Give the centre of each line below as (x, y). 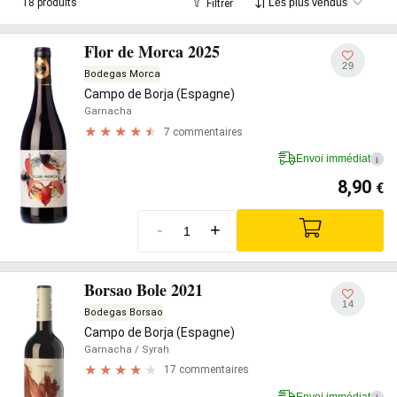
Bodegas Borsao (124, 312)
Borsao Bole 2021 (144, 289)
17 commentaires (206, 370)
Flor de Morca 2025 (152, 51)
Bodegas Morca (122, 74)
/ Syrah (151, 349)
